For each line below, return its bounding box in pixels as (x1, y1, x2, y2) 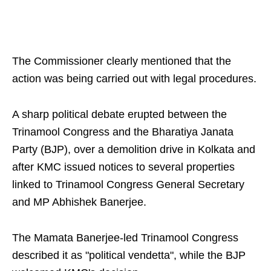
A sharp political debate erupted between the (12, 108, 227, 121)
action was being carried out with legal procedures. (12, 73, 256, 85)
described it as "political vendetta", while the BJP (12, 249, 246, 262)
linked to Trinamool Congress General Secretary (12, 178, 244, 191)
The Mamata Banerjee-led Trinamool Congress (12, 232, 238, 244)
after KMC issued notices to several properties (12, 161, 235, 174)
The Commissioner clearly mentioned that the (12, 55, 231, 68)
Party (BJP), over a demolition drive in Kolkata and (12, 143, 255, 156)
